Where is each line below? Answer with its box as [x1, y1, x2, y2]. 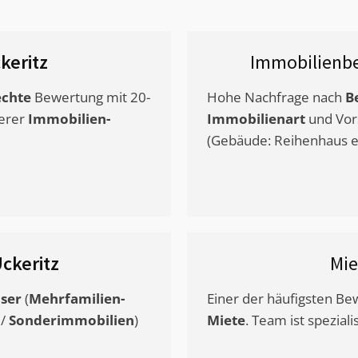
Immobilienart [207, 109, 305, 129]
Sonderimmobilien [9, 311, 134, 330]
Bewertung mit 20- [31, 88, 150, 107]
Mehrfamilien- [29, 289, 125, 308]
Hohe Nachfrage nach [207, 88, 345, 107]
